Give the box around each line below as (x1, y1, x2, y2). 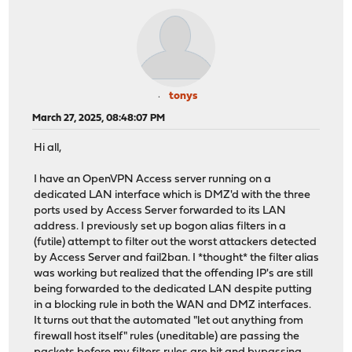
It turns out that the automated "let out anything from (34, 315, 304, 328)
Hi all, (34, 142, 62, 155)
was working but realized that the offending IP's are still (34, 268, 313, 280)
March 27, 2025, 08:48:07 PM (32, 112, 166, 123)
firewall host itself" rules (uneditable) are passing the (34, 331, 300, 343)
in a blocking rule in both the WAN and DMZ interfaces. (34, 299, 312, 312)
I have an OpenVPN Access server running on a (34, 174, 272, 186)
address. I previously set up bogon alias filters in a (34, 221, 287, 233)
